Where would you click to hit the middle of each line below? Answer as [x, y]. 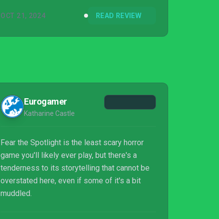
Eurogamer [45, 101]
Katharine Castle [49, 113]
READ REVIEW [119, 16]
